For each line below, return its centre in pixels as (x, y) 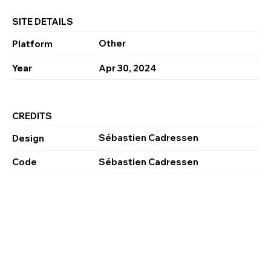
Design (28, 138)
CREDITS (32, 116)
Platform (32, 44)
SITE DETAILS (43, 21)
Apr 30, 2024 (127, 68)
